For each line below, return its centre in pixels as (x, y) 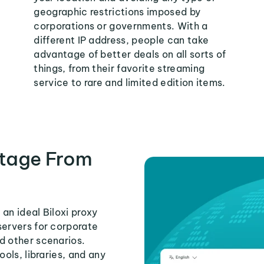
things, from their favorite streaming (119, 68)
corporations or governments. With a (121, 26)
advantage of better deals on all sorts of (130, 54)
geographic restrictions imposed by (117, 12)
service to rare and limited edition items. (130, 82)
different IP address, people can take (121, 40)
